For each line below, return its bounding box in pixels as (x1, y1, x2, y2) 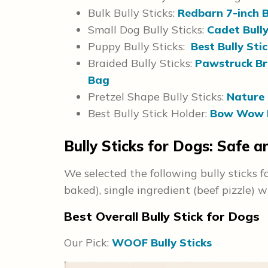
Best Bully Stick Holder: (88, 106, 210, 121)
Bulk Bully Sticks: (88, 6, 178, 20)
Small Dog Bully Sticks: (88, 23, 207, 37)
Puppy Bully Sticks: (88, 39, 191, 54)
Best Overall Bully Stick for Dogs (64, 209, 260, 224)
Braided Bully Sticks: (88, 56, 195, 71)
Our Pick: (64, 236, 112, 250)
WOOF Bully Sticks (112, 236, 212, 250)
